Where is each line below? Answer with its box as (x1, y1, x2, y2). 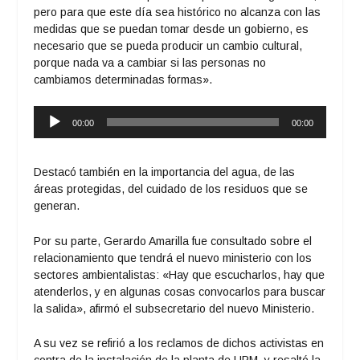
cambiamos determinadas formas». (34, 72, 213, 86)
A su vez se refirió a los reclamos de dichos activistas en (34, 336, 325, 350)
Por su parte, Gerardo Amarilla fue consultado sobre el (34, 234, 313, 247)
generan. (34, 199, 80, 213)
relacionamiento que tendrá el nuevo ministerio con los (34, 251, 313, 264)
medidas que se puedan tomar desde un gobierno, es (34, 22, 309, 35)
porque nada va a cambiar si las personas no (34, 55, 267, 69)
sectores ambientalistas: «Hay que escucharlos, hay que (34, 268, 325, 281)
